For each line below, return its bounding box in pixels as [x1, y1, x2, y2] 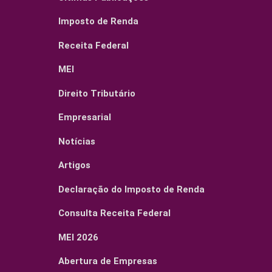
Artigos [58, 160, 91, 171]
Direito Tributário [58, 87, 136, 99]
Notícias [58, 135, 96, 147]
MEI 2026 [58, 231, 99, 243]
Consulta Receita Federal [58, 208, 171, 219]
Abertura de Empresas [58, 256, 158, 267]
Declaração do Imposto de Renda [58, 183, 205, 195]
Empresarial [58, 112, 112, 123]
